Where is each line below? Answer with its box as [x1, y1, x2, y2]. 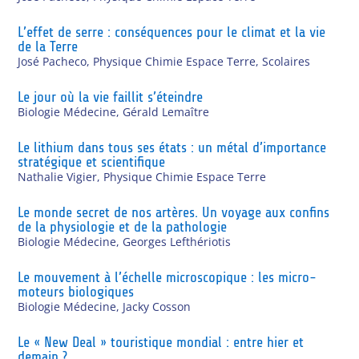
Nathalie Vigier [18, 168, 98, 184]
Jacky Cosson [123, 298, 192, 314]
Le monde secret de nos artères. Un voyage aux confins [18, 204, 330, 220]
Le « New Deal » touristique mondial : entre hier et [18, 333, 305, 350]
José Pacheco [18, 53, 87, 69]
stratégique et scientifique [18, 153, 166, 170]
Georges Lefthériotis [123, 233, 232, 249]
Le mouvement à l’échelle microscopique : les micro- [18, 268, 317, 285]
